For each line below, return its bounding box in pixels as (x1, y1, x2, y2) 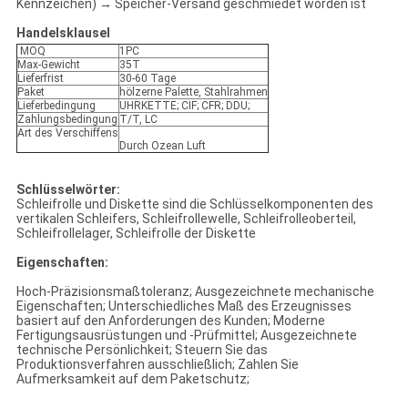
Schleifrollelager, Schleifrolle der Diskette (15, 226, 256, 241)
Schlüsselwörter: (15, 182, 120, 198)
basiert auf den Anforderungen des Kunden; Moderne (15, 313, 325, 329)
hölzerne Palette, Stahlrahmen (118, 86, 268, 99)
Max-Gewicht (16, 58, 80, 72)
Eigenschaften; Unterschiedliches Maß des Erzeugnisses (15, 299, 352, 314)
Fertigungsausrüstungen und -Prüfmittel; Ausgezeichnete (15, 328, 357, 343)
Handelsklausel (15, 25, 110, 41)
